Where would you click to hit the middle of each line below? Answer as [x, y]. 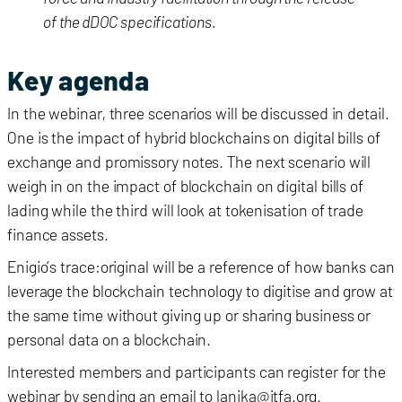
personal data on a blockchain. [109, 340]
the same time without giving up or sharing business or [189, 315]
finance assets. [58, 235]
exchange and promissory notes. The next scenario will [189, 162]
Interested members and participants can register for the [197, 372]
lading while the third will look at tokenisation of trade [185, 210]
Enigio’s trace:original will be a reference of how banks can [201, 267]
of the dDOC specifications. [130, 22]
